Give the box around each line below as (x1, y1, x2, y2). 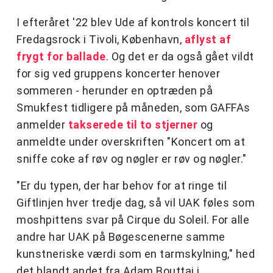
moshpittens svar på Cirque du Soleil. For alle (16, 213, 249, 227)
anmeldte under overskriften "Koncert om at (16, 135, 245, 149)
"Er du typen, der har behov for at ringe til (16, 179, 227, 193)
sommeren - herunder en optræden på (16, 84, 213, 97)
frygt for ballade (16, 50, 106, 63)
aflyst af (184, 33, 231, 46)
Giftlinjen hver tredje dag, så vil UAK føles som (16, 196, 255, 210)
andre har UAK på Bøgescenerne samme (16, 230, 225, 244)
